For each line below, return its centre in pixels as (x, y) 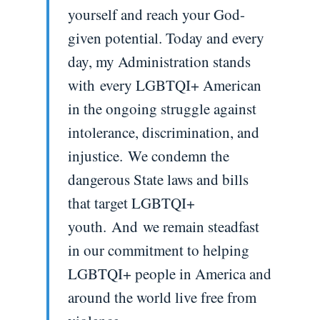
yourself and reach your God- (156, 14)
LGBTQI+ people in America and (169, 273)
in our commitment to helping (158, 250)
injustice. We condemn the (148, 155)
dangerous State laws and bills (158, 179)
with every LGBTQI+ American (164, 85)
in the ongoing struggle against (162, 108)
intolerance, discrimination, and (163, 132)
